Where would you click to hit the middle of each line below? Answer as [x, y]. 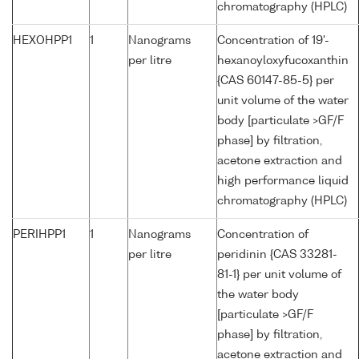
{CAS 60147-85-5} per [276, 81]
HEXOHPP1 [42, 41]
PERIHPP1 [39, 235]
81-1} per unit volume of [279, 275]
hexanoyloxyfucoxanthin [283, 61]
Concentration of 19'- [273, 41]
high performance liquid [283, 182]
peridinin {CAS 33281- [277, 255]
